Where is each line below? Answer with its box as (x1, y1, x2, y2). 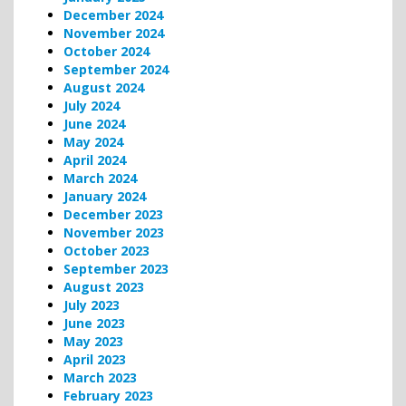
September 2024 (63, 60, 169, 78)
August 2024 (63, 78, 144, 96)
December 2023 (63, 205, 163, 223)
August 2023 (63, 277, 144, 295)
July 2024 (63, 96, 120, 114)
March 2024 (63, 169, 137, 187)
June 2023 (63, 314, 125, 332)
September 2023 (63, 259, 169, 277)
